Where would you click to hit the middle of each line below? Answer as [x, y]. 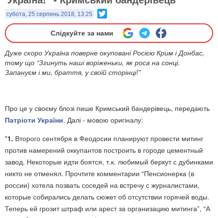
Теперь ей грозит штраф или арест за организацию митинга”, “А [108, 208]
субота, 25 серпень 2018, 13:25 [49, 14]
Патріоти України [34, 120]
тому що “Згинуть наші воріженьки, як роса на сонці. [92, 62]
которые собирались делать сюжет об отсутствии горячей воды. [107, 197]
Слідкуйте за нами [82, 33]
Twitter [117, 13]
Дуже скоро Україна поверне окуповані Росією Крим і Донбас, [105, 53]
